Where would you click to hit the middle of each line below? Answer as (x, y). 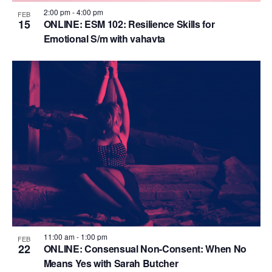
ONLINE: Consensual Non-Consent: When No (145, 248)
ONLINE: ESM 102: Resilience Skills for (129, 24)
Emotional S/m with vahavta (104, 39)
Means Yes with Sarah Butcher (111, 263)
